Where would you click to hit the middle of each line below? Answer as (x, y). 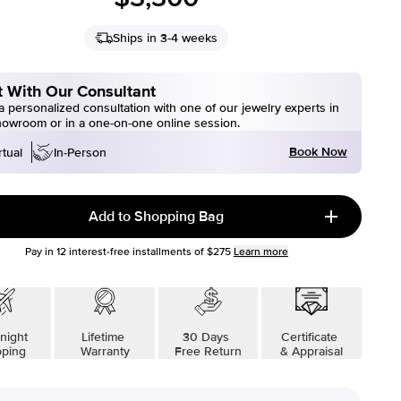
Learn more (260, 252)
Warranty (105, 351)
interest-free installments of (135, 252)
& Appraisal (311, 351)
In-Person (80, 152)
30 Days (208, 337)
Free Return (208, 351)
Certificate (311, 337)
